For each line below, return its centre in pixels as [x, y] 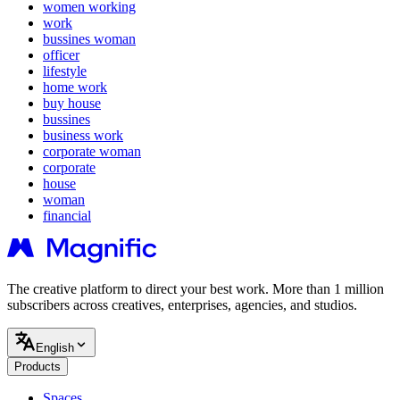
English [55, 348]
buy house [72, 104]
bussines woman [89, 39]
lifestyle [65, 71]
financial [67, 216]
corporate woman [92, 152]
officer [61, 55]
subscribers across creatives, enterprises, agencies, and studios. [182, 305]
